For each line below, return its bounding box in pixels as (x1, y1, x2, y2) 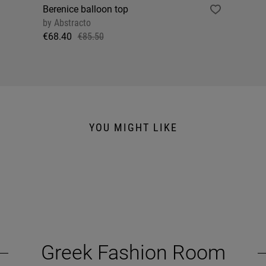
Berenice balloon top (42, 4, 128, 15)
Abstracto (51, 17, 91, 29)
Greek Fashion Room (40, 240, 226, 264)
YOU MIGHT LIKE (88, 121, 178, 134)
